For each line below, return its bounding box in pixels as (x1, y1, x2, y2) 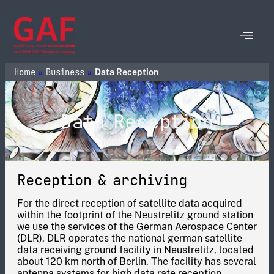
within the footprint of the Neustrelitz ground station (17, 209, 253, 221)
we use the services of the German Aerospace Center (17, 221, 257, 232)
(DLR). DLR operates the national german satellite (17, 232, 242, 244)
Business (46, 67, 84, 78)
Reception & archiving (17, 171, 187, 190)
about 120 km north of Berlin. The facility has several (17, 256, 256, 267)
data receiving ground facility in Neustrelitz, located (17, 244, 254, 256)
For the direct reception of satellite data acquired (17, 198, 242, 209)
